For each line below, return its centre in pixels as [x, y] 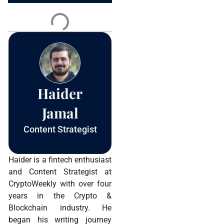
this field [34, 37]
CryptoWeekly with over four [60, 183]
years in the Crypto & [60, 195]
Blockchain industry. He [60, 207]
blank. [29, 45]
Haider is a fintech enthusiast [60, 159]
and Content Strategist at [60, 171]
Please [30, 21]
